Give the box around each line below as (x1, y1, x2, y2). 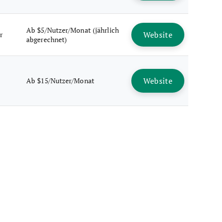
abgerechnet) (26, 35, 67, 44)
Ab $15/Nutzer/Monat (26, 76, 94, 85)
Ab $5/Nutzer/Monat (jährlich (26, 25, 119, 35)
